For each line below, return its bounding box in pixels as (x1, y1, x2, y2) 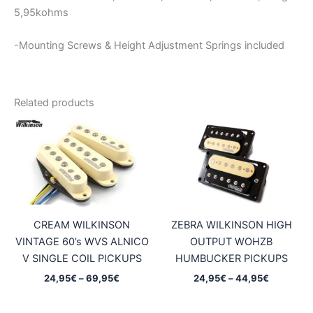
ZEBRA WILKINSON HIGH (170, 219, 292, 232)
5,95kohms (14, 6, 68, 19)
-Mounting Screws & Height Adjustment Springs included (14, 38, 284, 52)
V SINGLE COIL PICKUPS (22, 252, 142, 265)
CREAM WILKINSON (34, 219, 130, 232)
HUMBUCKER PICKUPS (175, 252, 288, 265)
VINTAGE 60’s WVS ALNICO (15, 235, 149, 249)
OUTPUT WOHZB (190, 235, 272, 249)
